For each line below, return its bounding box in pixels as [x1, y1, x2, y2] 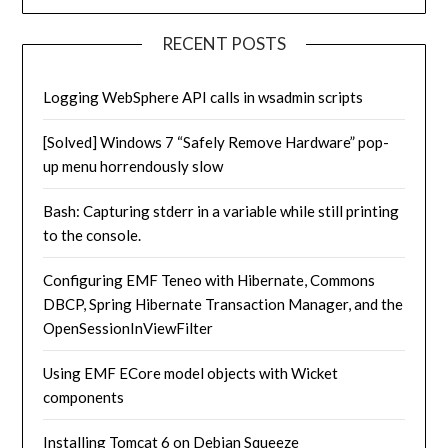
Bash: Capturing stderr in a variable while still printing [43, 202, 400, 221]
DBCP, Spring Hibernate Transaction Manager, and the [43, 295, 404, 314]
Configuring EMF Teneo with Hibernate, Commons [43, 271, 376, 290]
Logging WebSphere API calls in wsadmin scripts [43, 88, 364, 107]
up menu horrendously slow [43, 157, 224, 176]
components [43, 388, 125, 407]
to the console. [43, 226, 142, 245]
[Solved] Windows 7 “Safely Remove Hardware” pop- [43, 133, 390, 152]
